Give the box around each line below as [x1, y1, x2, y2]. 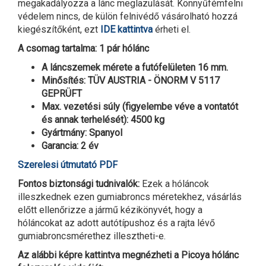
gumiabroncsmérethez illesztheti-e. [18, 230, 166, 242]
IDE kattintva [100, 23, 153, 35]
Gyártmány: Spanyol [42, 126, 122, 138]
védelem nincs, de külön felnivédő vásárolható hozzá [18, 10, 237, 22]
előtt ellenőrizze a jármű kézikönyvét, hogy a [18, 204, 202, 216]
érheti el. [153, 23, 191, 35]
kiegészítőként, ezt [18, 23, 100, 35]
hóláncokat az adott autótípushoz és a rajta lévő [18, 217, 215, 229]
